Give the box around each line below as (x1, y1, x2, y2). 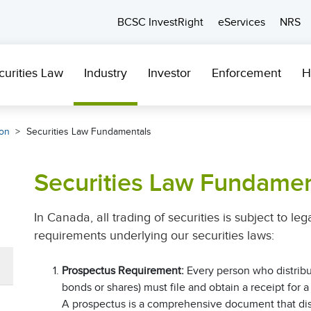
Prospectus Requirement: (62, 264, 184, 277)
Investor (148, 66, 191, 80)
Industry (84, 66, 127, 80)
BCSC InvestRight (117, 16, 203, 28)
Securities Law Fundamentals (26, 126, 151, 137)
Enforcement (212, 66, 281, 80)
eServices (218, 16, 265, 28)
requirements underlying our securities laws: (34, 228, 274, 242)
